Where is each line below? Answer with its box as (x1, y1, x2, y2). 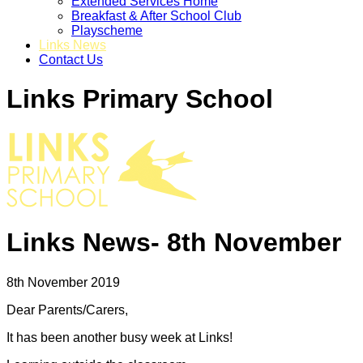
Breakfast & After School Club (71, 9, 241, 23)
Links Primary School (6, 84, 273, 114)
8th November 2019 (6, 275, 123, 289)
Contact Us (39, 53, 103, 66)
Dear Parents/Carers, (6, 302, 131, 317)
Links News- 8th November (6, 228, 341, 258)
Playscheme (71, 23, 143, 37)
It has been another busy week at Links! (6, 330, 233, 344)
